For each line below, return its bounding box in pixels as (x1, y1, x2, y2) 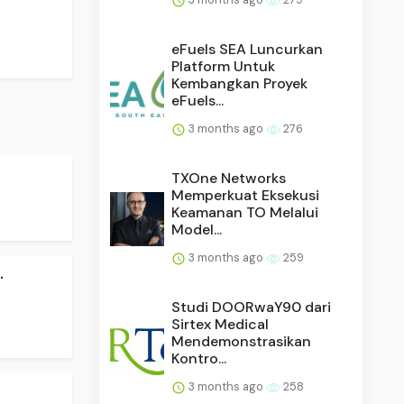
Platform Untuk (171, 56, 276, 76)
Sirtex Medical (171, 314, 270, 334)
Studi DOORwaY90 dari (171, 297, 332, 317)
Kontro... (171, 348, 227, 368)
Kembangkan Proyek (171, 73, 308, 93)
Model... (171, 219, 223, 239)
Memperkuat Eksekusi (171, 185, 320, 205)
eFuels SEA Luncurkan (171, 39, 324, 59)
